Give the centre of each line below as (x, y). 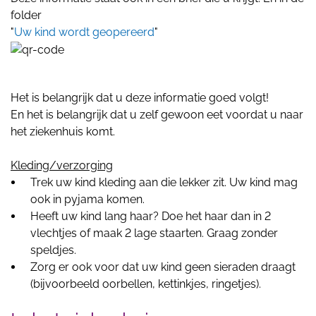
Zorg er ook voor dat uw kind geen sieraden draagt (163, 267)
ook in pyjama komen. (87, 199)
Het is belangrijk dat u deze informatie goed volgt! (140, 97)
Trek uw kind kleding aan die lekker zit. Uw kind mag (164, 182)
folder (26, 15)
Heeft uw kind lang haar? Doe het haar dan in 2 (151, 216)
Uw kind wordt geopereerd (84, 32)
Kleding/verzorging (62, 165)
